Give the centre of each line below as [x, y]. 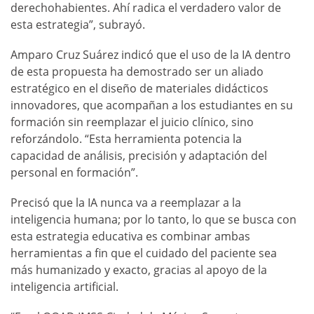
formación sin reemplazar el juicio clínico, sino [132, 122]
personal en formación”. [74, 172]
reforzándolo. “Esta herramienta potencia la [126, 138]
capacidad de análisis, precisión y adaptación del [139, 155]
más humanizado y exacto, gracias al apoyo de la [139, 269]
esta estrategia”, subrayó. [78, 24]
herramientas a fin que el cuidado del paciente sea [144, 253]
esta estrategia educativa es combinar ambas [130, 236]
